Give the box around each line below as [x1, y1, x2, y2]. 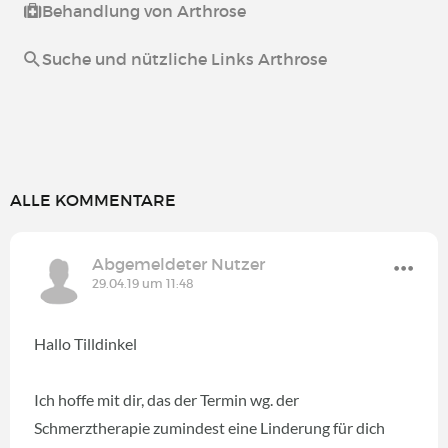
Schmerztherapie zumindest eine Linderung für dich [34, 417, 385, 437]
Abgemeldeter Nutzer [92, 253, 265, 274]
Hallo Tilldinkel [34, 333, 137, 353]
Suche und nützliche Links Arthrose [42, 48, 327, 69]
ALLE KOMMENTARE [10, 189, 176, 210]
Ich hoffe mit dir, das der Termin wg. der [34, 389, 299, 409]
